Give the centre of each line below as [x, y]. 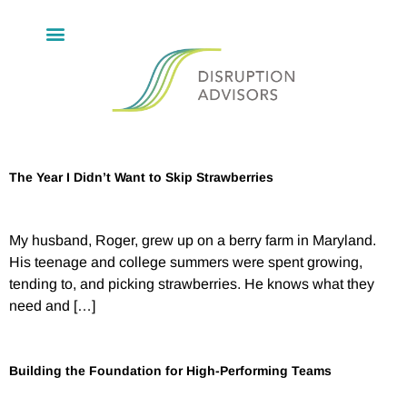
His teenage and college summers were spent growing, [186, 263]
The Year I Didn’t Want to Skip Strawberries [141, 178]
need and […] [52, 306]
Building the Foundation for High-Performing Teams [170, 370]
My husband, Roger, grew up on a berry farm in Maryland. [193, 241]
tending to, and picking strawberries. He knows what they [192, 284]
